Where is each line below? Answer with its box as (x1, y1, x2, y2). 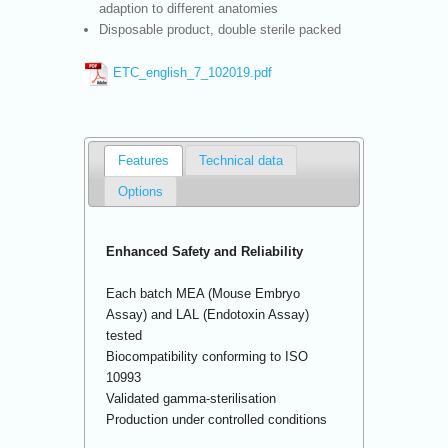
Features (117, 152, 169, 168)
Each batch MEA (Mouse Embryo (105, 286, 300, 302)
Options (117, 183, 163, 199)
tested (105, 328, 142, 344)
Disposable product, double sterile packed (99, 21, 341, 37)
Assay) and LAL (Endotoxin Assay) (105, 307, 309, 323)
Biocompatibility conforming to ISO (105, 349, 308, 365)
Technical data (199, 152, 284, 168)
